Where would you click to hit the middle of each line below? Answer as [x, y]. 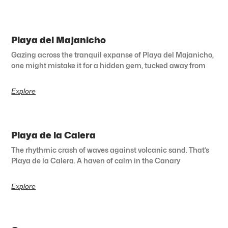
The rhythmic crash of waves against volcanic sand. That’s [110, 150]
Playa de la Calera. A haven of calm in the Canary [96, 160]
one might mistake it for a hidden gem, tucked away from [109, 65]
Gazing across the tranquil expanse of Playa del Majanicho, [113, 54]
